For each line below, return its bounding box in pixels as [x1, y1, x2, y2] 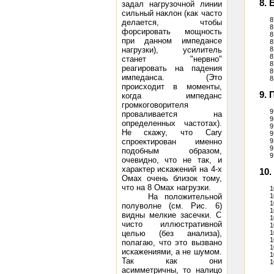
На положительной [121, 192, 222, 201]
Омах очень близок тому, [121, 174, 222, 183]
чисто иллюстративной [121, 220, 222, 229]
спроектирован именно [121, 137, 222, 146]
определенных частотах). [121, 119, 222, 128]
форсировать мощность [121, 27, 222, 36]
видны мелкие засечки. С [121, 210, 222, 220]
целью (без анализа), [121, 229, 222, 238]
